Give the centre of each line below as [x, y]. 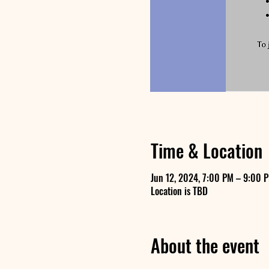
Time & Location [206, 150]
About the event [205, 245]
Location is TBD [179, 191]
